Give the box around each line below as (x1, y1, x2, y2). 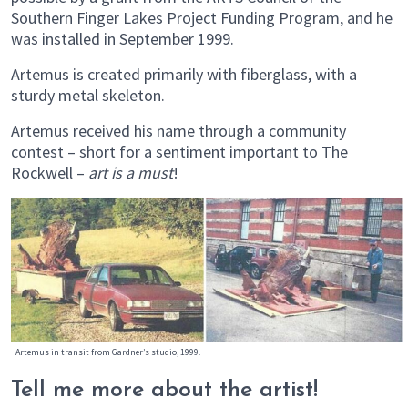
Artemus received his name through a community (11, 119, 346, 141)
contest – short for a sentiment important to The (11, 140, 348, 162)
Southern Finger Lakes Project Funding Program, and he (11, 6, 393, 28)
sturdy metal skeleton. (11, 84, 168, 106)
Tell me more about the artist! (11, 378, 325, 402)
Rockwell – (11, 161, 88, 183)
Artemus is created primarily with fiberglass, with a (11, 63, 357, 85)
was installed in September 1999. (11, 27, 234, 49)
